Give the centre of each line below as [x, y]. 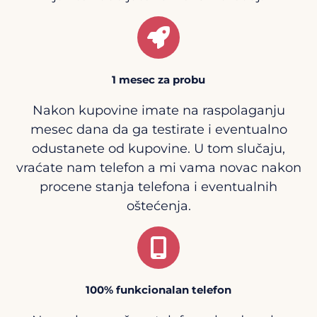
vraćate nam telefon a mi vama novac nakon [158, 167]
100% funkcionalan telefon [158, 289]
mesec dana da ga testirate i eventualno [158, 129]
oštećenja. [158, 206]
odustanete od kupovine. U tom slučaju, [158, 148]
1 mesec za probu [158, 79]
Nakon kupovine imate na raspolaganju [158, 110]
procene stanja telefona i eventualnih [158, 186]
